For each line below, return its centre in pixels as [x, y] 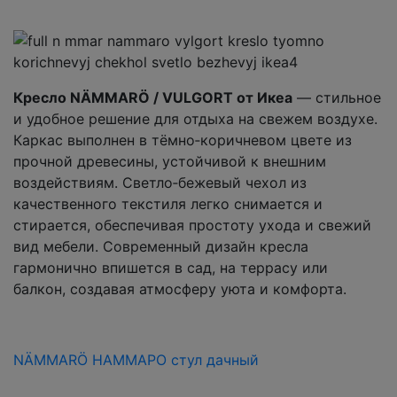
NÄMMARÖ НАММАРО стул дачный [136, 359]
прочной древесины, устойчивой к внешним [170, 161]
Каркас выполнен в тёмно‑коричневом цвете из [183, 140]
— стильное [337, 97]
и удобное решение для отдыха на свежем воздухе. [195, 118]
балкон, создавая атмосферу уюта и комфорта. [180, 288]
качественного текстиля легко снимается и [168, 203]
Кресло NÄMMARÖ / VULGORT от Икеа [153, 97]
